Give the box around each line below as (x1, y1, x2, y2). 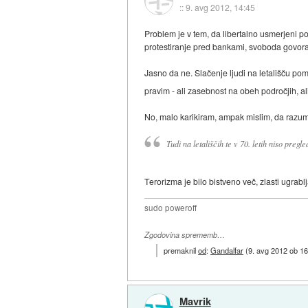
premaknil (164, 245, 199, 256)
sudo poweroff (144, 201, 197, 213)
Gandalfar (210, 245, 244, 256)
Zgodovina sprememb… (144, 229, 225, 240)
